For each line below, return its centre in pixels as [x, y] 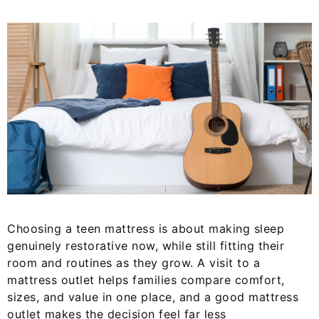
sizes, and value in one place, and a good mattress [153, 297]
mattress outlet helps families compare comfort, [146, 280]
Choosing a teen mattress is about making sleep [146, 229]
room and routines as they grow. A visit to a [134, 263]
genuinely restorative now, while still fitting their [146, 246]
